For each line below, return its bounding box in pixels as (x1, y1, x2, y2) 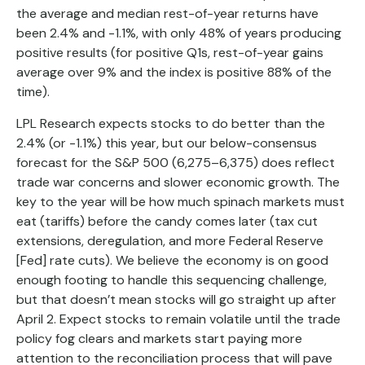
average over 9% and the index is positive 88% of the (16, 64, 332, 81)
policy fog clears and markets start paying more (16, 330, 302, 348)
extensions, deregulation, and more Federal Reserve (16, 232, 323, 250)
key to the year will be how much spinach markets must (16, 193, 345, 211)
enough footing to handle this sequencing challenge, (16, 271, 327, 289)
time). (16, 83, 50, 101)
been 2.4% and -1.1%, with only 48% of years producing (16, 24, 341, 42)
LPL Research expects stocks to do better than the (16, 115, 325, 133)
